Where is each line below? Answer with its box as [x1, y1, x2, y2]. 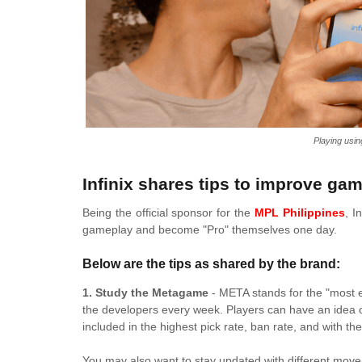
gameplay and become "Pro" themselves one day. [82, 223, 337, 236]
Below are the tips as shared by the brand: [82, 256, 340, 271]
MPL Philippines [254, 206, 345, 219]
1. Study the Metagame [82, 286, 208, 299]
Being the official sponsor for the [82, 206, 255, 219]
